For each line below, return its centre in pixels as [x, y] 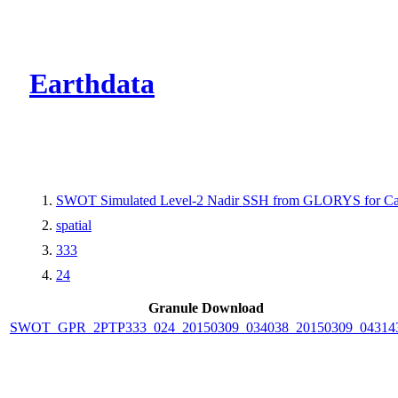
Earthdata [92, 84]
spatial [74, 225]
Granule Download [206, 307]
